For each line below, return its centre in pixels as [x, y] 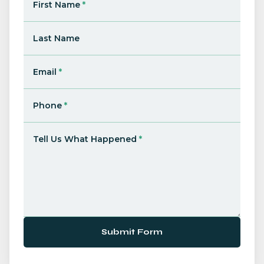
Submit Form [132, 232]
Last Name [56, 38]
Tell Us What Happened [85, 139]
